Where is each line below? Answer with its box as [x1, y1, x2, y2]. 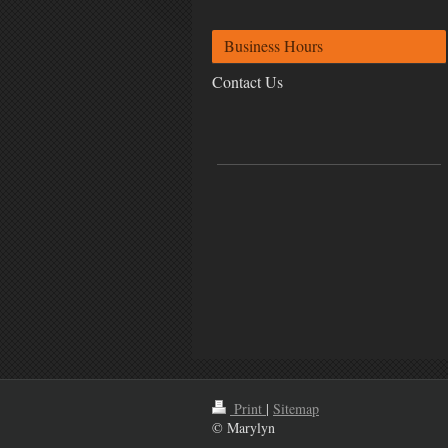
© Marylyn [212, 417, 275, 437]
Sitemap [273, 398, 319, 418]
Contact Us [212, 71, 283, 93]
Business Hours [224, 34, 323, 56]
